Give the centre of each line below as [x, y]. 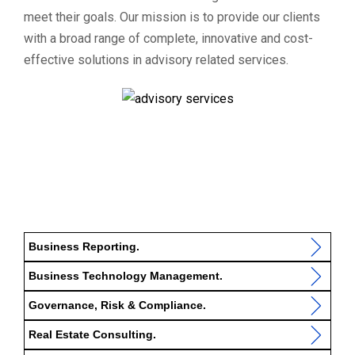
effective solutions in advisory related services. [156, 60]
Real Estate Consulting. [92, 334]
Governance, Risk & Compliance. [117, 305]
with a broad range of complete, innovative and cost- [168, 39]
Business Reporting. [84, 246]
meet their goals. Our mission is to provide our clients [172, 17]
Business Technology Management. [126, 275]
